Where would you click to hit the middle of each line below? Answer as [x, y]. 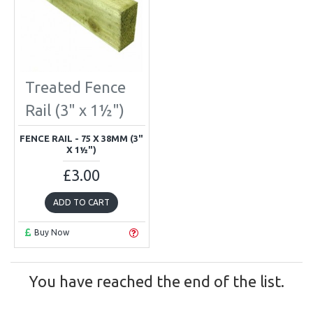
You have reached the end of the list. [156, 281]
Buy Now [51, 233]
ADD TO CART [82, 202]
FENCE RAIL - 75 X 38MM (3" [82, 138]
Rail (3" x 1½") [75, 110]
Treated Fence [75, 87]
